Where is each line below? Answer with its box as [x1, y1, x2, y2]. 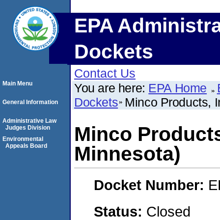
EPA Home [148, 81, 207, 95]
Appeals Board [5, 142, 47, 149]
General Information [2, 99, 58, 106]
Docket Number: [94, 177, 208, 193]
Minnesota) [74, 142, 181, 165]
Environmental [2, 136, 43, 142]
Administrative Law [2, 117, 56, 124]
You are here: [74, 81, 149, 95]
